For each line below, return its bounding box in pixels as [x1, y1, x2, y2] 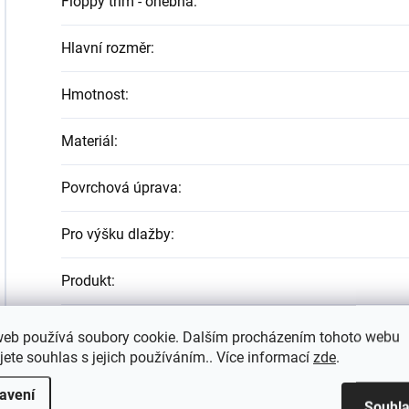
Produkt [61, 272, 111, 289]
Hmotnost [61, 86, 125, 103]
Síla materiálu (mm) [61, 319, 190, 336]
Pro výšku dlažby [61, 225, 171, 243]
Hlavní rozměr [61, 39, 151, 57]
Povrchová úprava [61, 179, 178, 196]
